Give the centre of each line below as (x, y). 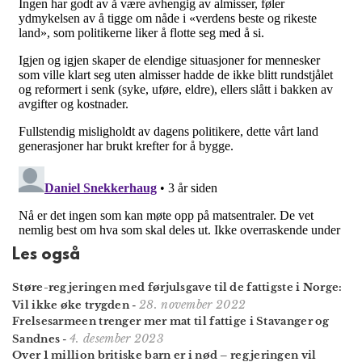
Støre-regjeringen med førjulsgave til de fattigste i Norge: (177, 287)
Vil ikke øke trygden (71, 305)
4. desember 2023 (117, 338)
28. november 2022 (193, 304)
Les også (46, 255)
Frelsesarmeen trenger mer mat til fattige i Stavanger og (171, 321)
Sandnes (36, 339)
